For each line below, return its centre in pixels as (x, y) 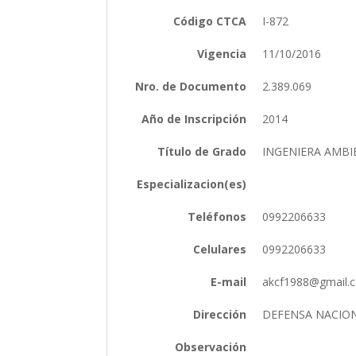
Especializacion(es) (192, 184)
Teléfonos (217, 216)
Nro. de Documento (191, 86)
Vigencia (222, 53)
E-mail (229, 281)
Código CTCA (210, 21)
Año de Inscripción (194, 118)
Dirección (220, 314)
